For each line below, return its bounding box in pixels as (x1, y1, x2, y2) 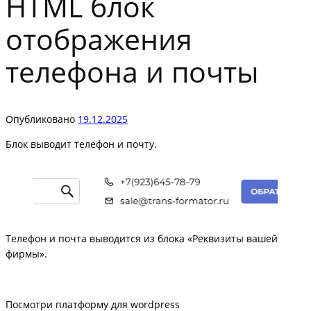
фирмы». (6, 246, 47, 260)
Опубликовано (6, 112, 78, 126)
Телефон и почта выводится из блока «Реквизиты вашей (6, 231, 278, 245)
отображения (6, 19, 192, 58)
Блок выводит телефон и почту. (6, 137, 157, 151)
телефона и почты (6, 51, 259, 91)
